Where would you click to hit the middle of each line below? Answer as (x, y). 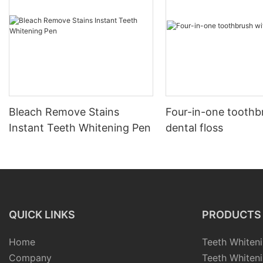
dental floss (195, 128)
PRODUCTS (231, 215)
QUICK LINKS (42, 215)
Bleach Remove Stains (64, 112)
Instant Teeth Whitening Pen (80, 128)
